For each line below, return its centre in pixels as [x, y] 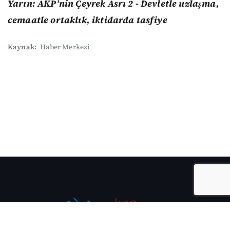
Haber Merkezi [65, 47]
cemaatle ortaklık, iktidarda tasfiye [88, 20]
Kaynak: [22, 47]
